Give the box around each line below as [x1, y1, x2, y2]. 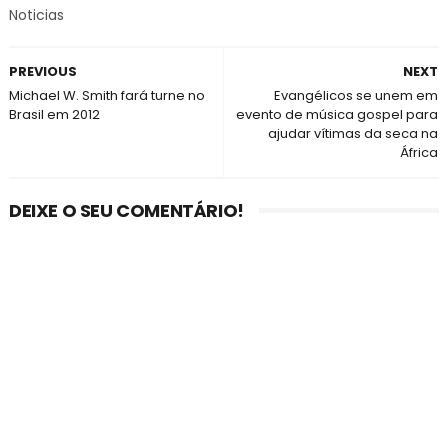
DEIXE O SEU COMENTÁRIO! [8, 198, 244, 223]
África [400, 143, 439, 162]
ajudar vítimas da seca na [268, 124, 439, 143]
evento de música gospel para [236, 105, 439, 124]
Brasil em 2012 [8, 105, 100, 124]
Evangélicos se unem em [274, 86, 439, 105]
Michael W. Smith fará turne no [8, 86, 205, 105]
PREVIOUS [8, 62, 77, 81]
